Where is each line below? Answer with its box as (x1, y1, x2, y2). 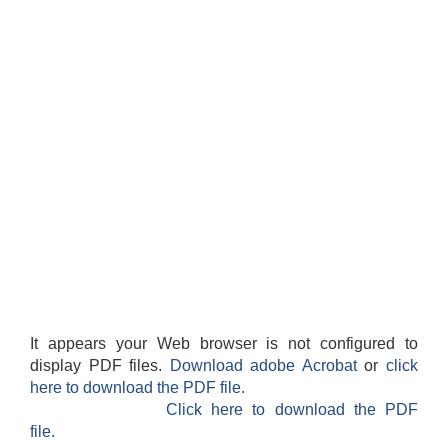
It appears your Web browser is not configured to (30, 335, 418, 353)
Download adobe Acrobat (169, 357, 365, 375)
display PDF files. (30, 357, 170, 375)
